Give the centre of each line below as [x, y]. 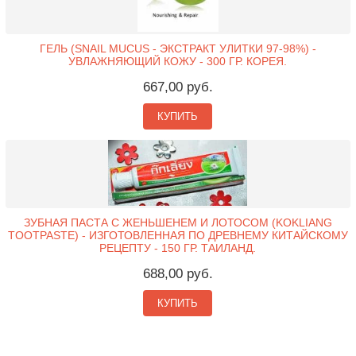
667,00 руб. [178, 87]
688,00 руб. [178, 274]
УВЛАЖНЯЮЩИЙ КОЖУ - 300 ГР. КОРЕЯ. [178, 61]
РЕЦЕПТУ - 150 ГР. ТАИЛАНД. [178, 248]
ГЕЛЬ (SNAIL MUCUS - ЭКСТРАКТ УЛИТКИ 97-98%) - [178, 48]
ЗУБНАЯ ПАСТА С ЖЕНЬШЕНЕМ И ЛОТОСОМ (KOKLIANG [178, 223]
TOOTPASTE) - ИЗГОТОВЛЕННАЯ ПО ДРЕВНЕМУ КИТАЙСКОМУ [178, 236]
